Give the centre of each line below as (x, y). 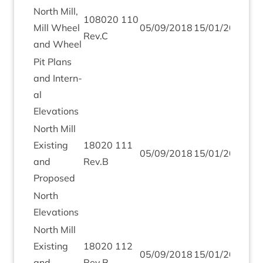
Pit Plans (53, 62)
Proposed (54, 178)
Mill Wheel (57, 28)
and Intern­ (58, 78)
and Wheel (58, 44)
